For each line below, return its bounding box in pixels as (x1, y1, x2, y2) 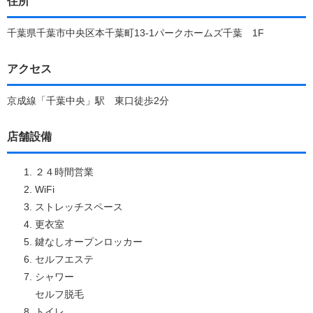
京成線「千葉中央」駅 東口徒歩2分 (7, 94, 169, 106)
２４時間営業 (35, 166, 94, 177)
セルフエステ (35, 253, 94, 265)
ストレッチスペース (35, 201, 123, 212)
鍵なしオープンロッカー (35, 235, 143, 247)
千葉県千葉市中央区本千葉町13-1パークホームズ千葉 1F (7, 27, 264, 38)
